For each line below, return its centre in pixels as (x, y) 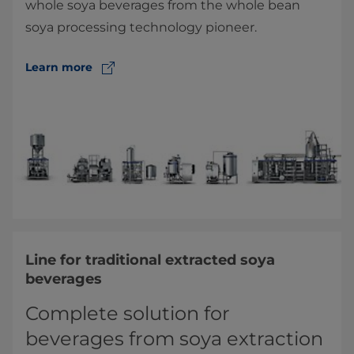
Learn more (59, 68)
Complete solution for (128, 314)
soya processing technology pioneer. (141, 28)
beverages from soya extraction (174, 339)
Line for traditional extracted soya (150, 260)
